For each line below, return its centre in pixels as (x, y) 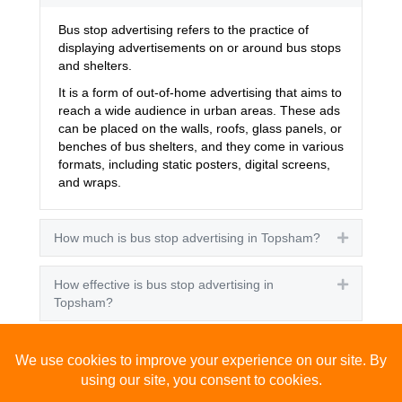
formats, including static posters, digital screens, (194, 164)
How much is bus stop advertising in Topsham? (187, 237)
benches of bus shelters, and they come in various (201, 146)
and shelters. (95, 65)
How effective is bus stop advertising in (164, 284)
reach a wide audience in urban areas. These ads (199, 110)
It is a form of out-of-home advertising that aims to (200, 92)
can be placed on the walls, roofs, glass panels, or (200, 128)
